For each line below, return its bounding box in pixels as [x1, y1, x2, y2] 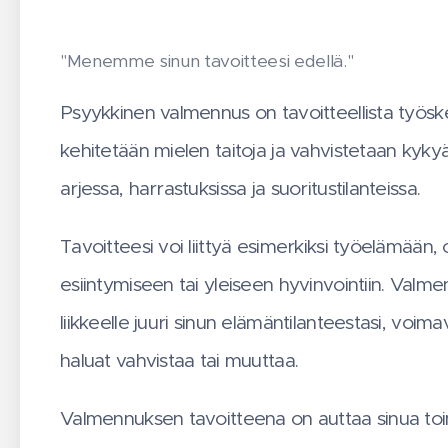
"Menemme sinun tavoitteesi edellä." [60, 50, 354, 73]
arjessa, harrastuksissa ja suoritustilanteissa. [60, 176, 421, 201]
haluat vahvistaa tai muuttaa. [60, 348, 299, 373]
